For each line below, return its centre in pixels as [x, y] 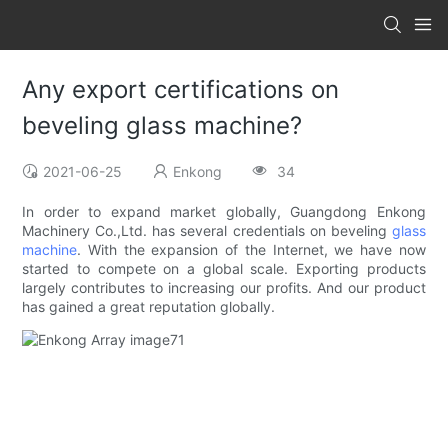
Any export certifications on [181, 90]
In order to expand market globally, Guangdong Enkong [224, 212]
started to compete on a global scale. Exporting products [224, 269]
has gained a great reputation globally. [149, 307]
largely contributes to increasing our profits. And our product [224, 288]
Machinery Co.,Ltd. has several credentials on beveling [207, 231]
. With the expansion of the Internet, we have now [251, 250]
